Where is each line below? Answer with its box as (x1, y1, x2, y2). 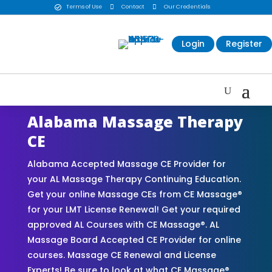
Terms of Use (66, 3, 102, 11)
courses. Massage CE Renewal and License (27, 248, 216, 261)
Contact (121, 3, 144, 11)
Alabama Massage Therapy (27, 110, 243, 132)
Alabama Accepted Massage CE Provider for (27, 157, 226, 170)
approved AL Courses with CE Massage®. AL (27, 218, 219, 231)
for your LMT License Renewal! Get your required (27, 203, 240, 216)
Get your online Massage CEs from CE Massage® (27, 188, 242, 200)
